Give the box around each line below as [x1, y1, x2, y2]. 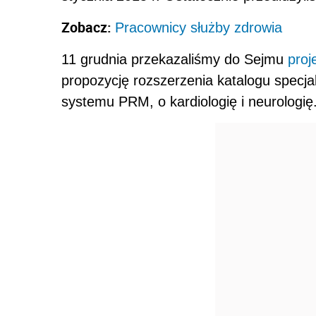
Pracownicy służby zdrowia [115, 19, 282, 35]
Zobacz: [61, 17, 115, 37]
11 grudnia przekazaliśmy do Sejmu [61, 51, 288, 67]
